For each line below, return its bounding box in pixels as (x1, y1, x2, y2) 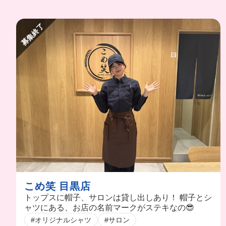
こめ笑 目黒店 (24, 180, 91, 192)
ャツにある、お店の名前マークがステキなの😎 (24, 203, 194, 212)
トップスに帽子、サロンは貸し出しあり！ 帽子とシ (24, 193, 212, 202)
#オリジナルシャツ (31, 215, 91, 224)
